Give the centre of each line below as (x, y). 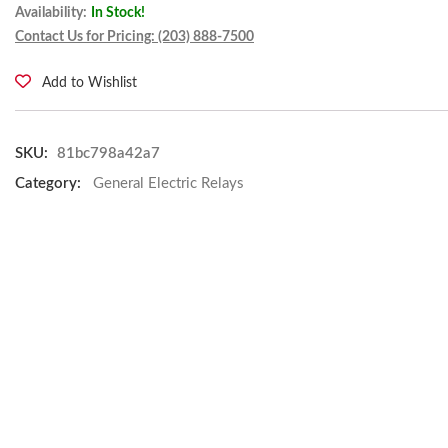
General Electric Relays (168, 183)
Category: (48, 183)
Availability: (51, 13)
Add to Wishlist (89, 83)
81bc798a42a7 (108, 153)
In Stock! (118, 13)
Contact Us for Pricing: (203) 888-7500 (134, 37)
